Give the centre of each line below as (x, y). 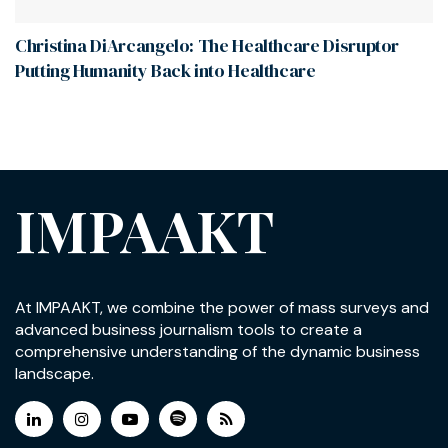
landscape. (54, 373)
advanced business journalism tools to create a (188, 329)
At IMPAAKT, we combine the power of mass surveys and (222, 307)
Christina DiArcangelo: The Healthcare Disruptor (207, 45)
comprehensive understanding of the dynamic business (217, 351)
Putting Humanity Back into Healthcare (165, 70)
